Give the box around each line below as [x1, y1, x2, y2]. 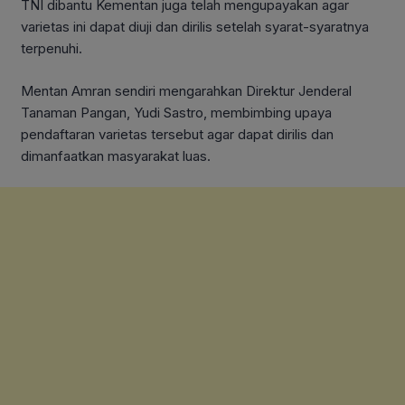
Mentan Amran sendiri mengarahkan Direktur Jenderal [21, 81, 352, 99]
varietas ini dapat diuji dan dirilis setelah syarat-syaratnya [21, 18, 369, 36]
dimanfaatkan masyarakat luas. [21, 146, 211, 165]
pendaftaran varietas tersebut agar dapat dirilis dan [21, 125, 334, 143]
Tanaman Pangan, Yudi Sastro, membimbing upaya [21, 103, 332, 121]
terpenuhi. [21, 40, 82, 58]
